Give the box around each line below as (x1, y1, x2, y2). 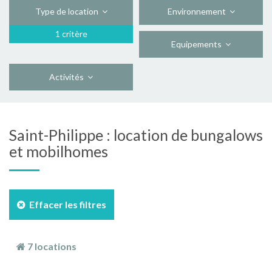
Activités (49, 72, 87, 82)
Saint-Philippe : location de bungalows (9, 126, 263, 144)
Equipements (171, 39, 225, 49)
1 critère (55, 29, 87, 39)
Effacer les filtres (25, 199, 106, 210)
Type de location (35, 6, 102, 16)
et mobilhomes (9, 142, 108, 160)
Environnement (167, 6, 229, 16)
